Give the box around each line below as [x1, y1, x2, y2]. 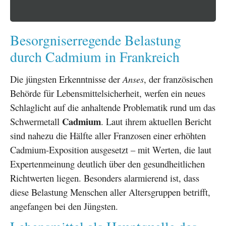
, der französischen [144, 72, 213, 85]
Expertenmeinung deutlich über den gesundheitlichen [10, 157, 205, 170]
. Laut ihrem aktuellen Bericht [101, 115, 211, 128]
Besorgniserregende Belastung [10, 30, 181, 49]
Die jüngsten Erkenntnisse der [10, 72, 123, 85]
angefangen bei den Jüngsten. [10, 199, 118, 212]
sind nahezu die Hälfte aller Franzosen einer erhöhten [10, 129, 206, 142]
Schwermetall [10, 115, 62, 128]
